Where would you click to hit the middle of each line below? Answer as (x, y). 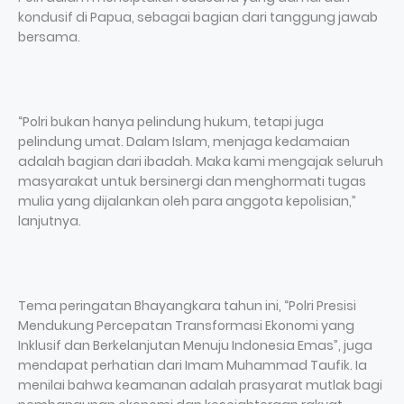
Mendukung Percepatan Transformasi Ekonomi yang (186, 326)
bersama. (49, 37)
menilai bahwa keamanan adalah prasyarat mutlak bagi (200, 385)
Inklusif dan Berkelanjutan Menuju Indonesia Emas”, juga (195, 345)
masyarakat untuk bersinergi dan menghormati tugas (192, 181)
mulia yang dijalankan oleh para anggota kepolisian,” (187, 201)
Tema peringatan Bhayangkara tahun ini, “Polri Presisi (187, 306)
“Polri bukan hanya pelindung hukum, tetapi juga (171, 122)
